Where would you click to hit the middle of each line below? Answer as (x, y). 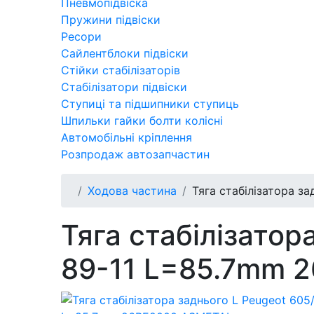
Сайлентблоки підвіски (125, 53)
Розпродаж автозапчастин (135, 154)
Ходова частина (132, 190)
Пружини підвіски (111, 19)
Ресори (81, 36)
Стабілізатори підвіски (124, 87)
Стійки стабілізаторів (121, 70)
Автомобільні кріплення (127, 137)
